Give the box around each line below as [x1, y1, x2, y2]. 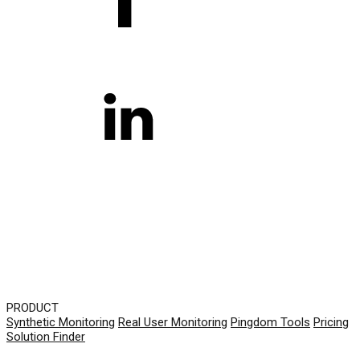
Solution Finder [6, 329, 85, 345]
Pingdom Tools [231, 315, 310, 330]
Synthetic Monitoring [6, 315, 115, 330]
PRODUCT [6, 301, 59, 316]
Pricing [313, 315, 349, 330]
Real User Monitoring [118, 315, 227, 330]
